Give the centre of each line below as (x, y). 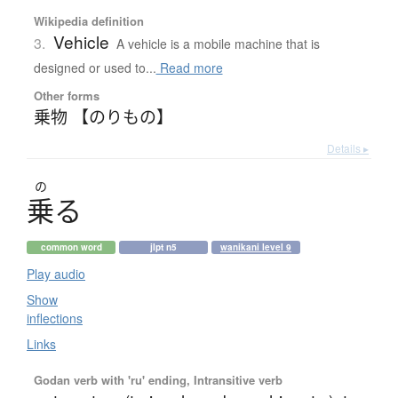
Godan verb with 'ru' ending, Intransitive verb (158, 380)
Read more (189, 68)
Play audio (56, 274)
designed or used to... (95, 68)
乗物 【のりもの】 (103, 116)
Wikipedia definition (88, 21)
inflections (55, 318)
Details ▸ (348, 148)
